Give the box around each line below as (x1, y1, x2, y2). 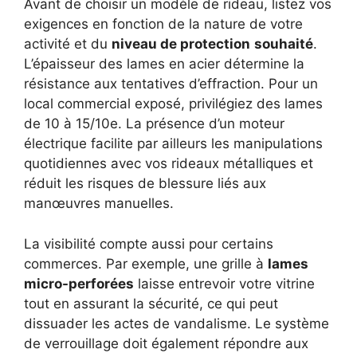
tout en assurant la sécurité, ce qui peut (24, 295, 278, 312)
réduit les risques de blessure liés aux (24, 175, 266, 192)
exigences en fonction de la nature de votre (24, 16, 303, 33)
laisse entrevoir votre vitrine (134, 275, 315, 292)
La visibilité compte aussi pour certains (24, 235, 273, 252)
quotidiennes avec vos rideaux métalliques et (24, 155, 313, 172)
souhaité (254, 36, 313, 53)
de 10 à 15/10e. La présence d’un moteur (24, 116, 284, 132)
